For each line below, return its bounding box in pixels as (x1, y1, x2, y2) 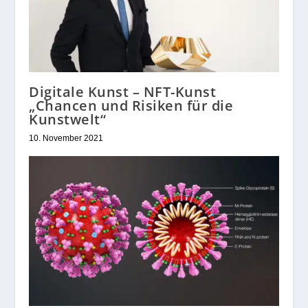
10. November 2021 (29, 133, 104, 143)
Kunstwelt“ (29, 109, 107, 129)
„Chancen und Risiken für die (29, 96, 234, 115)
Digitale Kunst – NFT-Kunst (29, 82, 217, 101)
